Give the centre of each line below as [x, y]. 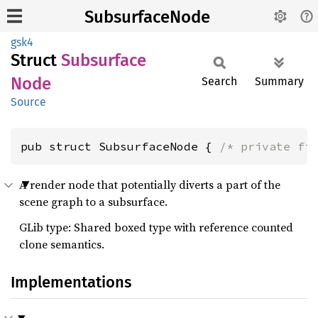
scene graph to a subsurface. [93, 202]
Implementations [71, 282]
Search [219, 81]
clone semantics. [62, 244]
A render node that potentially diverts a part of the [150, 185]
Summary [279, 81]
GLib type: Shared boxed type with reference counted [156, 227]
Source [28, 102]
